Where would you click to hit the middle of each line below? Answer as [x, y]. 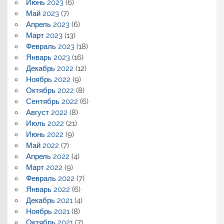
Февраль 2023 [50, 47]
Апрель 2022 [47, 157]
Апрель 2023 [47, 25]
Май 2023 [42, 14]
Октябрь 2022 [50, 91]
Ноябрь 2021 [47, 212]
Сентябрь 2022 [52, 102]
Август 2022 [46, 113]
